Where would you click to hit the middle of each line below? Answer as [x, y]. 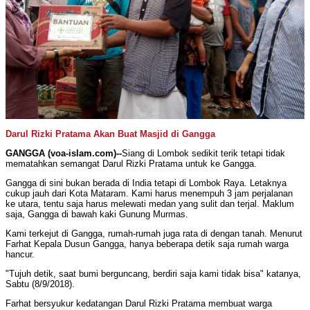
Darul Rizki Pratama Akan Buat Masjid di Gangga [110, 134]
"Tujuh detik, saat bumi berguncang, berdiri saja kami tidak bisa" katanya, [153, 274]
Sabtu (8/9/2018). [40, 284]
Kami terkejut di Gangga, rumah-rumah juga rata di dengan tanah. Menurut [154, 234]
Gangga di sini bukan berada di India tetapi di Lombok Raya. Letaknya [146, 183]
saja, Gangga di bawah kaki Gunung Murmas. [97, 215]
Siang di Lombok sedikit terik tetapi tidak [203, 154]
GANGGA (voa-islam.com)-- [64, 154]
